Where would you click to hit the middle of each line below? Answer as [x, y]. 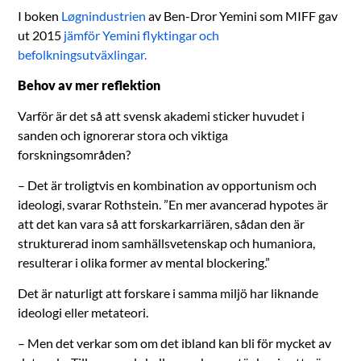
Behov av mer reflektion [89, 85]
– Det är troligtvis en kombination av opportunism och [168, 185]
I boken [40, 15]
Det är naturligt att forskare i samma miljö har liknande [168, 293]
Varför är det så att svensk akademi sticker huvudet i [162, 115]
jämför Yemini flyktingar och [142, 35]
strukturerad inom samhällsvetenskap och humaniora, [167, 243]
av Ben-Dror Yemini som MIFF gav [242, 15]
